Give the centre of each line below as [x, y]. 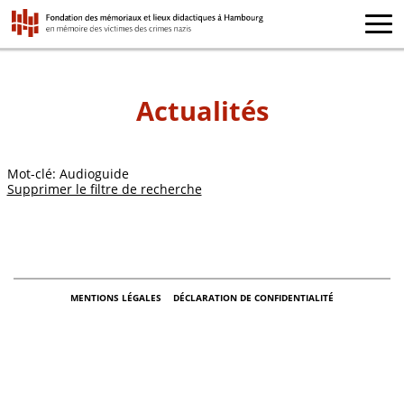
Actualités [202, 111]
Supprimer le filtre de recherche [104, 189]
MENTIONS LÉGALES [117, 298]
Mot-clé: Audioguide [68, 174]
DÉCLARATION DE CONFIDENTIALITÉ [254, 298]
